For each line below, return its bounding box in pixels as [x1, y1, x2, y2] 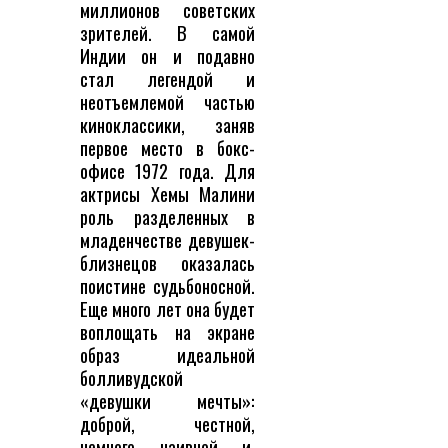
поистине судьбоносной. [80, 272, 255, 300]
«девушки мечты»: [80, 387, 255, 415]
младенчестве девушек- [80, 226, 255, 254]
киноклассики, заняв [80, 111, 255, 139]
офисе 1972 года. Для [80, 157, 255, 185]
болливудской [80, 364, 183, 392]
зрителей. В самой [80, 19, 255, 47]
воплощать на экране [80, 318, 255, 346]
